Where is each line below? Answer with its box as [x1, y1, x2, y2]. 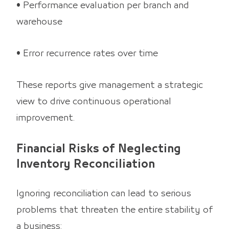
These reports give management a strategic [16, 81, 203, 89]
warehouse [16, 17, 62, 26]
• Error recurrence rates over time [16, 49, 158, 58]
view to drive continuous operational [16, 97, 171, 106]
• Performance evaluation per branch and [16, 1, 189, 10]
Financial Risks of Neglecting [16, 143, 181, 154]
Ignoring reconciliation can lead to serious [16, 190, 191, 198]
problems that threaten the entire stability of [16, 206, 213, 215]
